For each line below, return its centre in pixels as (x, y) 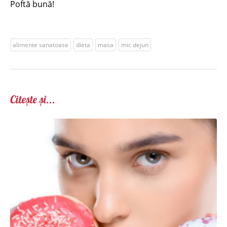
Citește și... (33, 99)
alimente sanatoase (41, 45)
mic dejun (135, 45)
